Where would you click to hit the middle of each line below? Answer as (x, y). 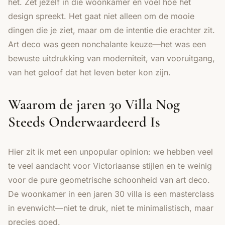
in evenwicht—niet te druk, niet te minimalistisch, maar (111, 208)
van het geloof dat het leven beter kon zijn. (89, 72)
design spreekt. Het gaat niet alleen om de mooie (101, 16)
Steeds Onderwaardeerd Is (84, 122)
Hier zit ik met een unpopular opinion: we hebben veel (110, 151)
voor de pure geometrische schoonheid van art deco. (109, 180)
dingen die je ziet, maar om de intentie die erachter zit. (111, 30)
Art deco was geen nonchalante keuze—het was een (107, 44)
